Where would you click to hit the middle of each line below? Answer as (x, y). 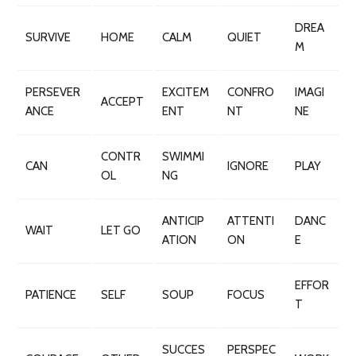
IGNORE (248, 166)
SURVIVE (48, 37)
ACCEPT (122, 102)
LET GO (121, 230)
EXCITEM (186, 92)
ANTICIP (183, 221)
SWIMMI (183, 157)
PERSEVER (53, 92)
